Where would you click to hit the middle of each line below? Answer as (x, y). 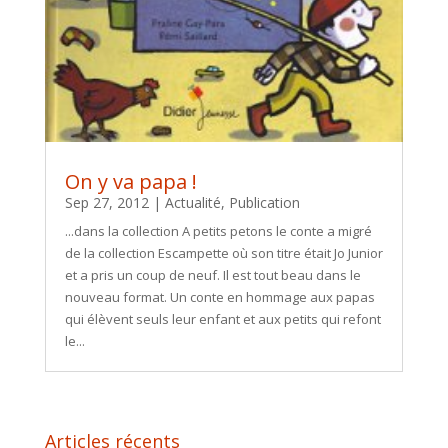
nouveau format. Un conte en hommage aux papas (219, 296)
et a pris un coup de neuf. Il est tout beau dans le (212, 274)
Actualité (192, 202)
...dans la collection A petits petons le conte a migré (218, 230)
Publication (264, 202)
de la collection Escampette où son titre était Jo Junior (223, 252)
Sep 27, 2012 (106, 202)
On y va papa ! (130, 181)
